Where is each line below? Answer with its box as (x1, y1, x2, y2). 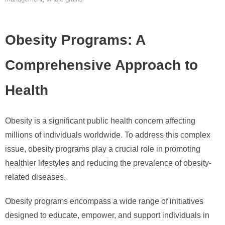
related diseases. (5, 173, 66, 182)
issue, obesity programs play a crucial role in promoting (5, 145, 200, 154)
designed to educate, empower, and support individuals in (5, 211, 209, 220)
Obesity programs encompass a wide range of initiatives (5, 197, 203, 206)
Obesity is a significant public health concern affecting (5, 117, 195, 126)
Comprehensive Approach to (5, 57, 198, 73)
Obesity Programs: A (5, 32, 145, 48)
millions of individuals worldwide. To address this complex (5, 131, 210, 140)
